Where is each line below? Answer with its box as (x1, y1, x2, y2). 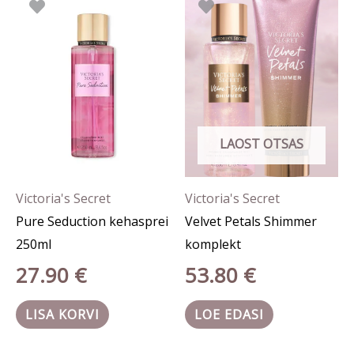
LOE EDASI (194, 306, 264, 324)
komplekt (185, 235, 241, 253)
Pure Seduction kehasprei (16, 212, 168, 230)
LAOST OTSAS (220, 134, 303, 153)
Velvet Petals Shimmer (185, 212, 317, 230)
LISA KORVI (25, 306, 100, 324)
